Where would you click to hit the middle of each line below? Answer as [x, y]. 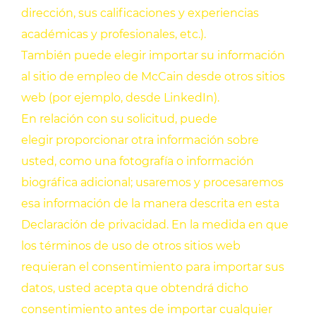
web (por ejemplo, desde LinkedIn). [120, 98]
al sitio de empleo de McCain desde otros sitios [153, 77]
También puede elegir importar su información [153, 56]
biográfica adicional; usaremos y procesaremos [152, 183]
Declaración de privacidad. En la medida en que [155, 225]
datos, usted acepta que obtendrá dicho [135, 288]
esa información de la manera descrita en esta [150, 204]
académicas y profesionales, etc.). [114, 35]
